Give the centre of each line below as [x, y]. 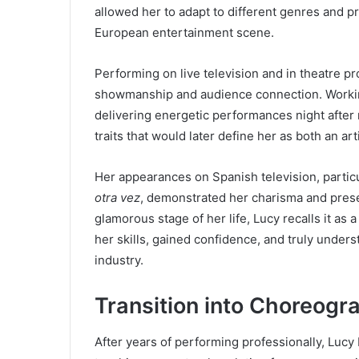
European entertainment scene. [184, 33]
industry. [119, 260]
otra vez [117, 198]
